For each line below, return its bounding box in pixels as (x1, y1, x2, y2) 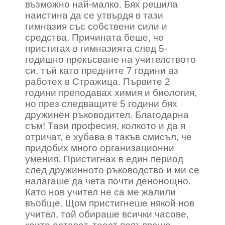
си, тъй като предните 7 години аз (25, 65, 178, 76)
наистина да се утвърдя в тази (25, 10, 163, 21)
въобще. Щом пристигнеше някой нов (25, 198, 194, 208)
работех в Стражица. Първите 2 (25, 76, 170, 87)
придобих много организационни (25, 143, 174, 153)
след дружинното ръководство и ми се (25, 165, 199, 175)
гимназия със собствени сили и (25, 21, 167, 32)
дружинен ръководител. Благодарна (25, 109, 189, 120)
